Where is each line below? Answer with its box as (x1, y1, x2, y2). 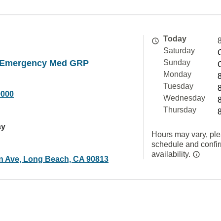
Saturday (163, 46, 195, 55)
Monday (163, 70, 191, 78)
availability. (151, 150, 192, 158)
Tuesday (163, 82, 193, 90)
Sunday (163, 58, 190, 67)
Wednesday (163, 94, 205, 102)
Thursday (163, 106, 196, 114)
